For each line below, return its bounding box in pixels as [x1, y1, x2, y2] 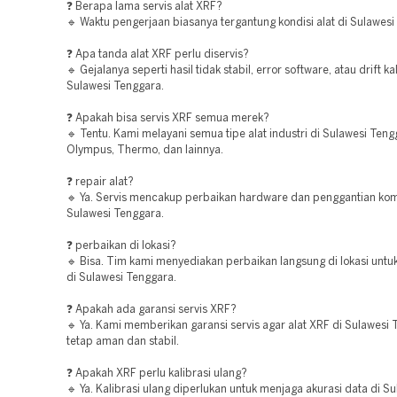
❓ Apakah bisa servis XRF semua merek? [66, 113, 269, 123]
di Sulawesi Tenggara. [66, 273, 176, 283]
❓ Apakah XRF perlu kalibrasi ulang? [66, 369, 247, 378]
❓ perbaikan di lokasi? [66, 241, 176, 251]
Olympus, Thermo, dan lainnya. [66, 145, 223, 155]
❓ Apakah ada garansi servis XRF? [66, 305, 237, 315]
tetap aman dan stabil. [66, 337, 179, 346]
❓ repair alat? [66, 177, 134, 187]
